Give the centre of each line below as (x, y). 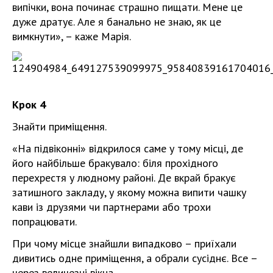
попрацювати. (44, 222)
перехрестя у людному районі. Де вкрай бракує (124, 178)
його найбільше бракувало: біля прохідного (115, 163)
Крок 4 (29, 105)
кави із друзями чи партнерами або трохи (112, 207)
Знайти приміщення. (59, 126)
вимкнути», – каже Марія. (72, 36)
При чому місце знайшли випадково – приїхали (124, 243)
